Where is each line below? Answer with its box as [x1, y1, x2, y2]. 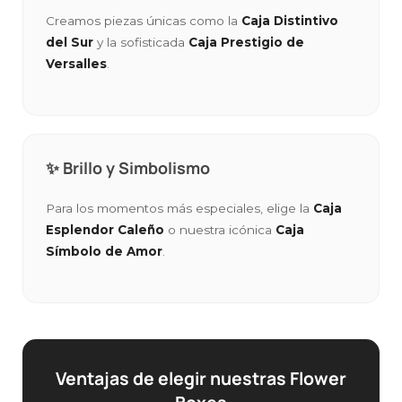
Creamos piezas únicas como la [46, 13, 241, 28]
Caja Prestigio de [188, 34, 304, 49]
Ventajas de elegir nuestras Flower [55, 365, 346, 390]
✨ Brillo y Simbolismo [46, 156, 210, 179]
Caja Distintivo [241, 13, 338, 28]
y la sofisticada [93, 34, 188, 49]
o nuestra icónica [164, 222, 275, 237]
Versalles [46, 56, 107, 71]
